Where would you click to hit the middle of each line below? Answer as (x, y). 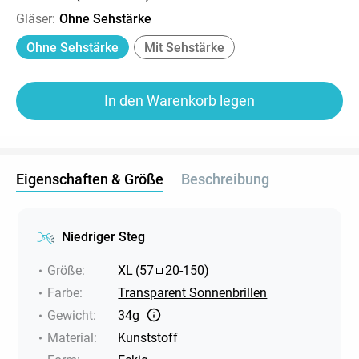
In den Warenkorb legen (179, 100)
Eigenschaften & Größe (90, 179)
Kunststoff (148, 337)
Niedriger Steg (104, 236)
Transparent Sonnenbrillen (193, 292)
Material (71, 337)
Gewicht (71, 315)
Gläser (34, 18)
